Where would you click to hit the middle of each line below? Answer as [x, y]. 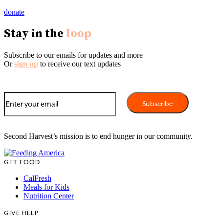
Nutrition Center [49, 196]
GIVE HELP [21, 213]
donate [14, 12]
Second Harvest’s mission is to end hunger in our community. [98, 136]
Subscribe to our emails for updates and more [73, 55]
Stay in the [35, 33]
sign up [26, 64]
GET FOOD [22, 162]
